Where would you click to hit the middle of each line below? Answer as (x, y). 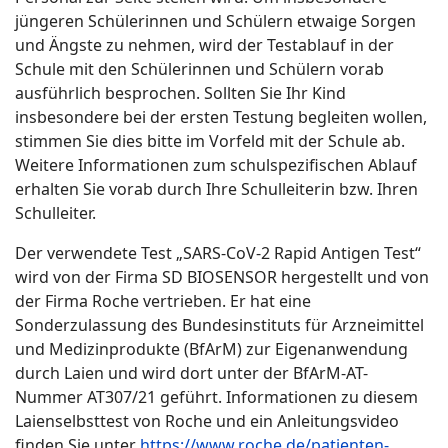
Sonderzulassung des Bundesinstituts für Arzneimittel (219, 324)
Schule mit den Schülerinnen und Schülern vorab (199, 68)
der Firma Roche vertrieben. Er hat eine (163, 300)
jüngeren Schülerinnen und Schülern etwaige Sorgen (215, 20)
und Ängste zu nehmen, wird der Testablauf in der (204, 44)
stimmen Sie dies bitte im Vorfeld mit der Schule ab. (210, 140)
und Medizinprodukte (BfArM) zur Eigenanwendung (211, 348)
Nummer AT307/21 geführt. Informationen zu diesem (216, 396)
